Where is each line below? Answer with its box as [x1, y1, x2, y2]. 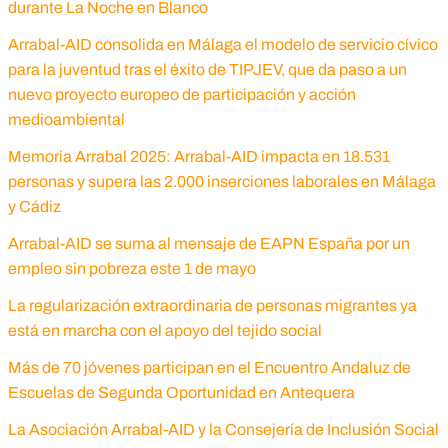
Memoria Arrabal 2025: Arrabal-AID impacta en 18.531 [7, 148, 390, 166]
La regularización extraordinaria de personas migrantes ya [7, 297, 417, 315]
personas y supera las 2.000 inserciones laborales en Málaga [7, 173, 436, 191]
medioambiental [7, 111, 125, 129]
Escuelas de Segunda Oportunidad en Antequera [7, 384, 355, 402]
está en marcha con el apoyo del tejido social [7, 322, 322, 340]
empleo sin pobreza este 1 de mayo [7, 260, 256, 278]
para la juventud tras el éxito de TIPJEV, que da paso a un [7, 61, 407, 79]
